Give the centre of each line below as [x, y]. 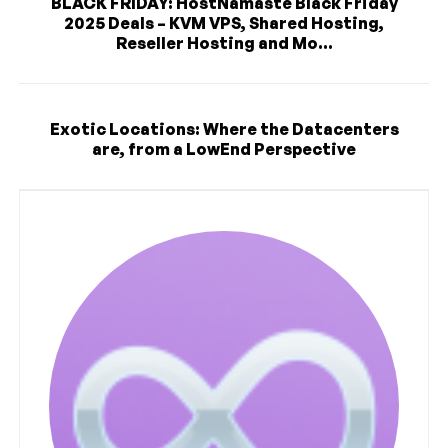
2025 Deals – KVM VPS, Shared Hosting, [224, 23]
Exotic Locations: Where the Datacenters [224, 129]
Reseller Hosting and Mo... [224, 43]
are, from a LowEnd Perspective [224, 149]
